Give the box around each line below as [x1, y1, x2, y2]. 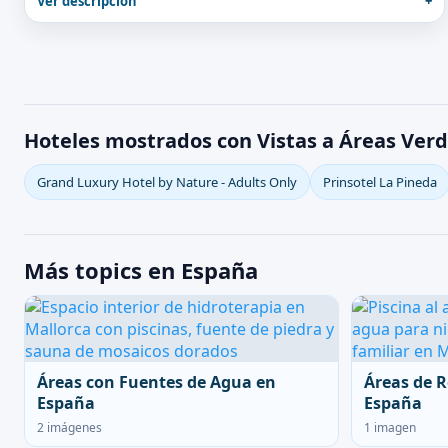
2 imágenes [37, 419, 102, 436]
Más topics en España [24, 255, 258, 285]
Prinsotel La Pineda [323, 173, 437, 191]
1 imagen [364, 419, 416, 436]
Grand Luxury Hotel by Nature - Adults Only [37, 173, 297, 191]
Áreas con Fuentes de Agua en [37, 371, 276, 393]
